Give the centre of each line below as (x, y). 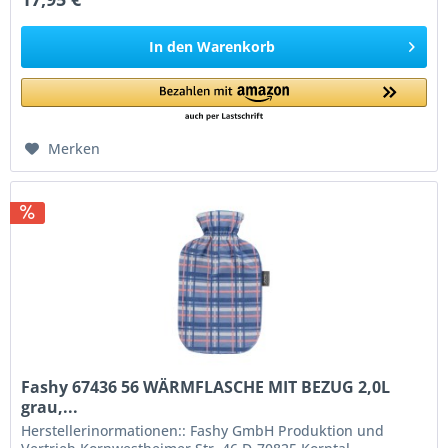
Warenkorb (236, 47)
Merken (74, 149)
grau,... (50, 406)
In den (171, 47)
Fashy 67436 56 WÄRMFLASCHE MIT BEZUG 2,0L (206, 386)
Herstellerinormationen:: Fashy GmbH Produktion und (203, 430)
